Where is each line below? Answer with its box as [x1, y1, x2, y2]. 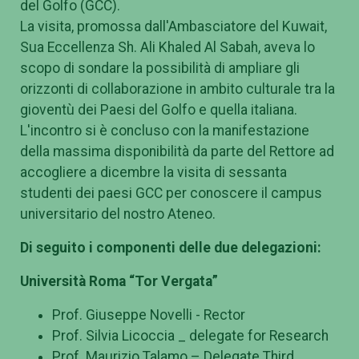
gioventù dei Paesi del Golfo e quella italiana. [20, 101, 297, 118]
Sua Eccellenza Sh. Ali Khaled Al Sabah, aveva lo [20, 38, 315, 55]
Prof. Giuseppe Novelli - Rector [52, 306, 245, 323]
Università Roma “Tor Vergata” [20, 272, 218, 289]
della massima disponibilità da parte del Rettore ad [20, 143, 334, 159]
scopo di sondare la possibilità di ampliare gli [20, 59, 300, 76]
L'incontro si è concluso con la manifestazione [20, 122, 309, 139]
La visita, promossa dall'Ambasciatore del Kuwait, [20, 18, 327, 34]
